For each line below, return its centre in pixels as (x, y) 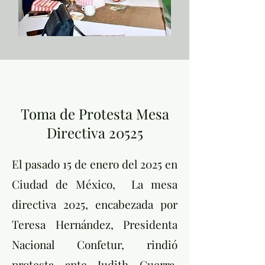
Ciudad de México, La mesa (95, 184)
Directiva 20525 (95, 132)
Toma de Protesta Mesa (95, 114)
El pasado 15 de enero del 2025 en (95, 164)
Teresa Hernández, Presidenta (95, 224)
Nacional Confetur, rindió (95, 244)
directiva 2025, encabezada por (95, 204)
